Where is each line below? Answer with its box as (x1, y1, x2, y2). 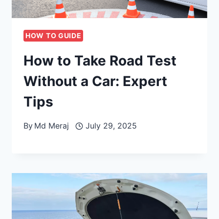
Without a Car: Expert (23, 73, 167, 90)
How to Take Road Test (23, 52, 176, 69)
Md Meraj (34, 121, 69, 131)
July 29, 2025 (85, 121, 137, 131)
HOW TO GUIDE (25, 31, 82, 40)
